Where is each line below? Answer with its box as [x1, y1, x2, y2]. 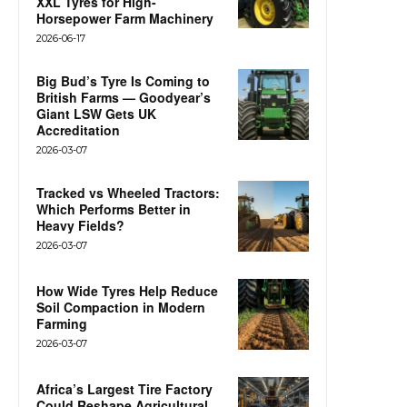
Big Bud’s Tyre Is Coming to [36, 72, 210, 91]
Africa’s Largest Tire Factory [36, 380, 213, 399]
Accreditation [36, 121, 120, 140]
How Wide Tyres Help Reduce [36, 282, 218, 301]
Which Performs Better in [36, 200, 191, 219]
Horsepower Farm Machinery [36, 9, 213, 28]
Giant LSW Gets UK [36, 104, 156, 124]
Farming [36, 314, 87, 333]
